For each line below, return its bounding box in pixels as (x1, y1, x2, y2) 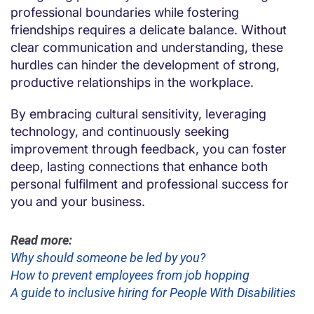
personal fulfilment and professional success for (11, 176, 289, 191)
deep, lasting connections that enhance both (11, 158, 268, 174)
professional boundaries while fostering (11, 4, 239, 20)
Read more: (11, 232, 72, 247)
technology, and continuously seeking (11, 123, 229, 139)
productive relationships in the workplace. (11, 74, 254, 90)
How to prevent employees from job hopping (11, 267, 250, 282)
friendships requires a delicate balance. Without (11, 22, 287, 37)
